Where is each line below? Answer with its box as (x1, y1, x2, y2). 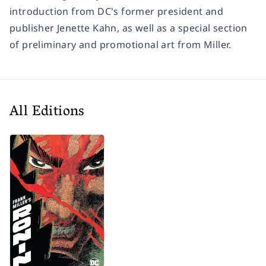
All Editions (9, 99, 85, 126)
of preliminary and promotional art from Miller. (9, 38, 232, 52)
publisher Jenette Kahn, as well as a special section (9, 21, 248, 35)
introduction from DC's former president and (9, 5, 224, 18)
